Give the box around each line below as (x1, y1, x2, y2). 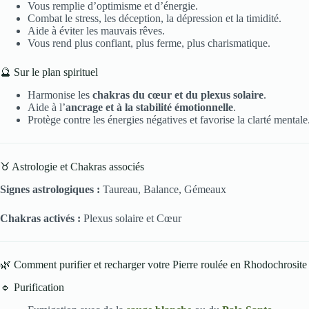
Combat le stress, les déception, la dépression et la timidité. (28, 12, 281, 25)
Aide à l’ (28, 101, 66, 114)
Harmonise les (28, 89, 92, 101)
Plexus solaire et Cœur (81, 212, 181, 224)
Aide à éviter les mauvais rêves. (28, 25, 165, 37)
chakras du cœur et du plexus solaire (92, 89, 263, 101)
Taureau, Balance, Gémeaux (100, 183, 226, 195)
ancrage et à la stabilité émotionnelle (66, 101, 233, 114)
